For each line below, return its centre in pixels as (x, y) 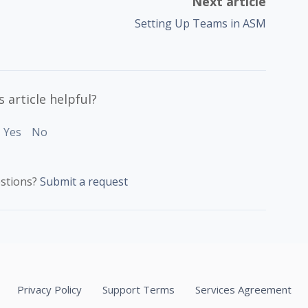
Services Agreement (243, 289)
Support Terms (138, 289)
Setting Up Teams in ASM (201, 23)
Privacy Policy (49, 289)
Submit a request (84, 181)
